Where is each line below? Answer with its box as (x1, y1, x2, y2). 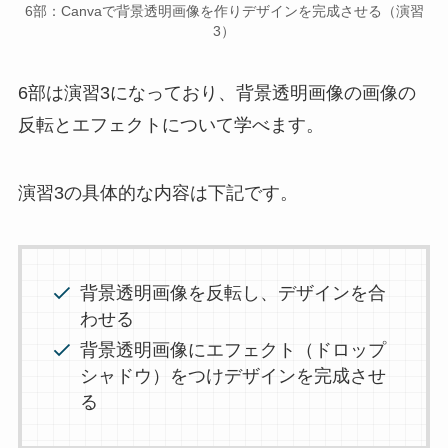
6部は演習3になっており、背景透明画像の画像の (17, 83, 416, 104)
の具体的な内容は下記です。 (63, 183, 298, 204)
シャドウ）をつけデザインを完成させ (80, 365, 387, 386)
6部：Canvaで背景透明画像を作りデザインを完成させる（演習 (24, 3, 424, 20)
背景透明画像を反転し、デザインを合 (80, 283, 387, 304)
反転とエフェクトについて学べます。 (17, 115, 324, 136)
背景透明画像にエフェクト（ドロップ (80, 339, 387, 360)
